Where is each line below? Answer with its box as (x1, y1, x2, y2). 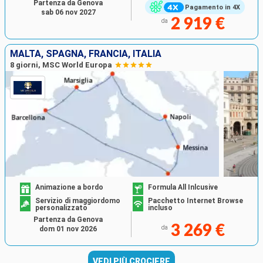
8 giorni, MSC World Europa (10, 60, 112, 70)
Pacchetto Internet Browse (148, 196, 243, 205)
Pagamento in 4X (184, 3, 240, 11)
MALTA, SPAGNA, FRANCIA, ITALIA (10, 48, 161, 60)
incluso (148, 203, 173, 212)
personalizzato (35, 203, 88, 212)
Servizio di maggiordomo (35, 196, 121, 205)
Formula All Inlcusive (148, 183, 218, 191)
